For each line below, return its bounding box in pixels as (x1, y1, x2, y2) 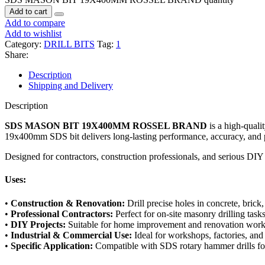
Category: (5, 39, 41, 50)
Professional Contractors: (11, 208, 113, 219)
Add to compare (5, 18, 65, 28)
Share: (5, 50, 28, 60)
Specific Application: (11, 240, 93, 251)
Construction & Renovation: (11, 198, 125, 208)
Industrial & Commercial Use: (11, 230, 132, 240)
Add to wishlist (5, 28, 62, 39)
